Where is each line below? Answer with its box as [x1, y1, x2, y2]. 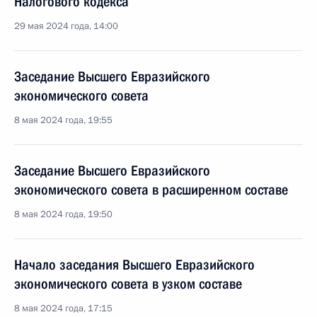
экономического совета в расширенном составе [14, 181, 288, 198]
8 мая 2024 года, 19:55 [14, 114, 113, 127]
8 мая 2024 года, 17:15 [14, 302, 113, 315]
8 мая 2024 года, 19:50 [14, 208, 113, 221]
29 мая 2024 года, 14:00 [14, 20, 118, 33]
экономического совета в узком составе [14, 275, 242, 292]
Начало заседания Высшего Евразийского [14, 256, 255, 273]
